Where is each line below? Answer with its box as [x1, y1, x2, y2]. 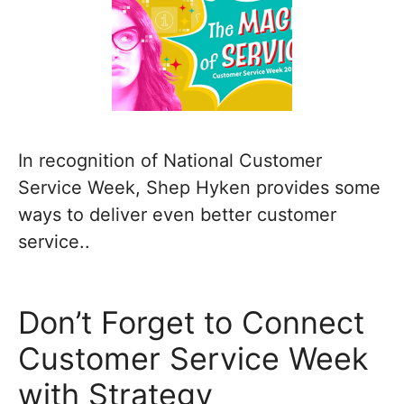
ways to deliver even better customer [18, 204, 336, 225]
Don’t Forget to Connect [18, 304, 364, 341]
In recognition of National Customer [18, 150, 322, 171]
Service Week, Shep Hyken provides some [18, 177, 381, 198]
